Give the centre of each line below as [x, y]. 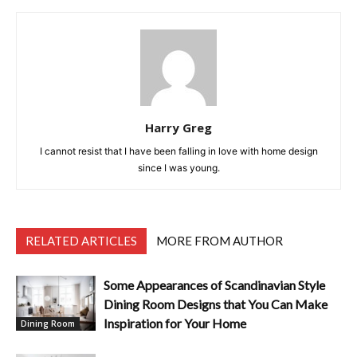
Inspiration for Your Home [175, 324]
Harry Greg [178, 128]
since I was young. [178, 168]
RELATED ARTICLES [81, 241]
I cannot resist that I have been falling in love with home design [178, 151]
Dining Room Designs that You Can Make [216, 304]
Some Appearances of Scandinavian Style [214, 285]
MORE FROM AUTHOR [220, 241]
